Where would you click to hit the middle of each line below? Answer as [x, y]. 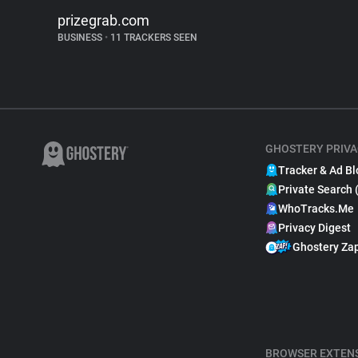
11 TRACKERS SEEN [153, 38]
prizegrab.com [103, 20]
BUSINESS [81, 38]
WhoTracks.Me [316, 209]
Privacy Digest [314, 228]
